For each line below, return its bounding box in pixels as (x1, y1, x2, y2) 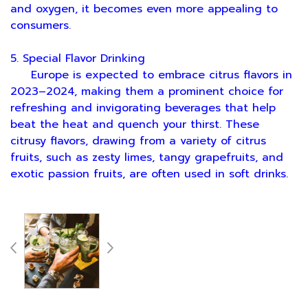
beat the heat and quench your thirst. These (10, 116, 259, 133)
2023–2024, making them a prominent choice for (10, 83, 283, 100)
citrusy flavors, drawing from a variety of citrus (10, 133, 266, 150)
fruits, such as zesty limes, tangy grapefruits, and (10, 149, 283, 166)
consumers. (10, 17, 71, 34)
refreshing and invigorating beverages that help (10, 100, 276, 117)
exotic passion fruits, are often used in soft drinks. (10, 166, 288, 183)
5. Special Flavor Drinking (10, 50, 145, 67)
